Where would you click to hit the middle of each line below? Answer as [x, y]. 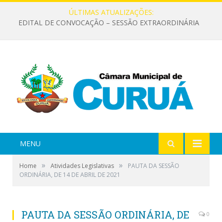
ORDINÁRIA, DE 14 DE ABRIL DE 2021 [70, 175]
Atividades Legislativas [82, 166]
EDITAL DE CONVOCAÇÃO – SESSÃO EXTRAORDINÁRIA [109, 23]
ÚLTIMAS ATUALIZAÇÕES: [111, 12]
